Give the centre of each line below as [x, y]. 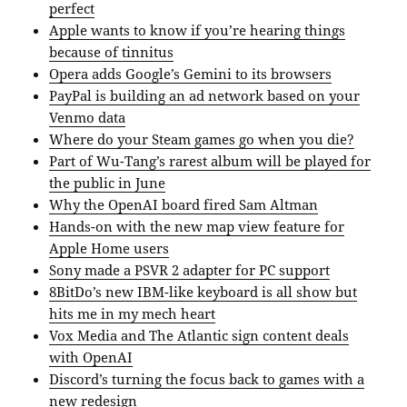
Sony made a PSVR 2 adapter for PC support [190, 269]
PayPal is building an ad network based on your [205, 95]
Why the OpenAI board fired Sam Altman [184, 204]
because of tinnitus [112, 51]
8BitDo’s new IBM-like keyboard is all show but [203, 291]
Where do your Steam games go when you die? [202, 139]
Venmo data [88, 117]
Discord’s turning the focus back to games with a [207, 378]
